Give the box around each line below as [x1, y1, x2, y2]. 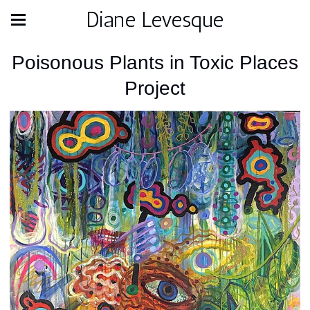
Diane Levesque [86, 7, 224, 33]
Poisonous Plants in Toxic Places [12, 52, 298, 73]
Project [125, 77, 185, 99]
